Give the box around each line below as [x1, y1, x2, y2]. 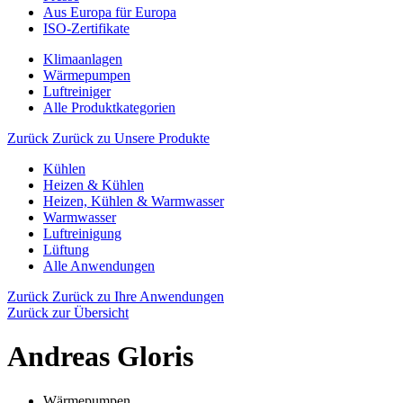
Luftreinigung [43, 226, 121, 241]
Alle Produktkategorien [43, 100, 175, 115]
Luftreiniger [43, 84, 111, 99]
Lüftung [43, 242, 89, 257]
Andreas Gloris [7, 340, 193, 373]
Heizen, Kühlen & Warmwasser [43, 193, 224, 209]
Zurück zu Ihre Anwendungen [52, 289, 224, 304]
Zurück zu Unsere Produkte [52, 130, 210, 146]
